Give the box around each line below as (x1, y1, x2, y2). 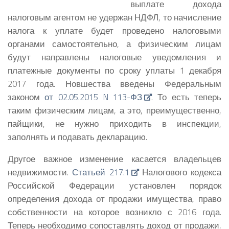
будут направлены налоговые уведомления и (8, 51, 221, 64)
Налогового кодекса (138, 165, 222, 178)
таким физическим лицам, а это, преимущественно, (8, 104, 221, 117)
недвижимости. (8, 165, 73, 178)
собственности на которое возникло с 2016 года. (8, 205, 221, 218)
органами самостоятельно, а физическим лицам (8, 37, 221, 51)
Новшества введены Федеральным (65, 77, 221, 90)
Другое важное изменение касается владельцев (8, 152, 221, 165)
